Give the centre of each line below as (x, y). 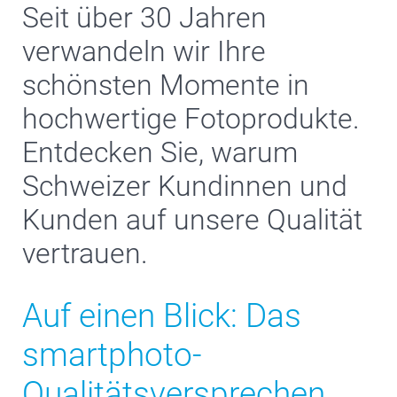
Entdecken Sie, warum (160, 152)
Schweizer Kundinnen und (185, 186)
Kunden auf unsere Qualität (192, 220)
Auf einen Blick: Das (162, 316)
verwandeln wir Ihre (144, 51)
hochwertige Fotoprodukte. (191, 119)
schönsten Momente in (166, 85)
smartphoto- (112, 355)
